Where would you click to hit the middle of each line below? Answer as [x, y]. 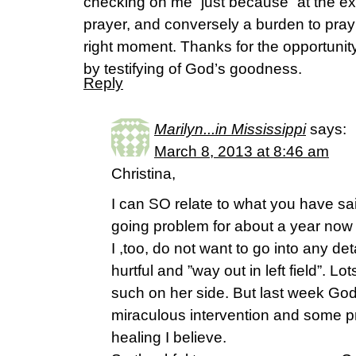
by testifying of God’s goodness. [193, 69]
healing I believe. [169, 337]
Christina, [143, 174]
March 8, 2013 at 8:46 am [242, 151]
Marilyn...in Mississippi [230, 129]
